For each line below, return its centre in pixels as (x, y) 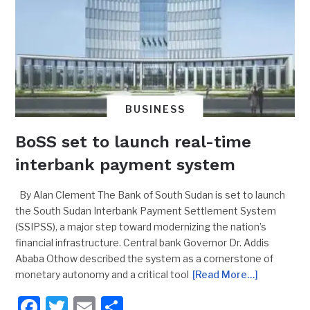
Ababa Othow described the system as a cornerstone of (145, 259)
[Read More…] (226, 275)
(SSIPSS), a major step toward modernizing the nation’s (141, 227)
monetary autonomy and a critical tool (102, 275)
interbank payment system (126, 165)
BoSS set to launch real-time (134, 142)
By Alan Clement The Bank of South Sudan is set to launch (151, 195)
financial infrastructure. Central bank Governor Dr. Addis (143, 243)
